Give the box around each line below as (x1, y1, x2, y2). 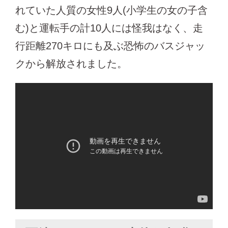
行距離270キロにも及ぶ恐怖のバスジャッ (15, 40, 205, 51)
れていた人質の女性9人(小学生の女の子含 (15, 4, 208, 16)
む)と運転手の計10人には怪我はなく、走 (15, 22, 203, 34)
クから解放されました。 (15, 58, 127, 69)
